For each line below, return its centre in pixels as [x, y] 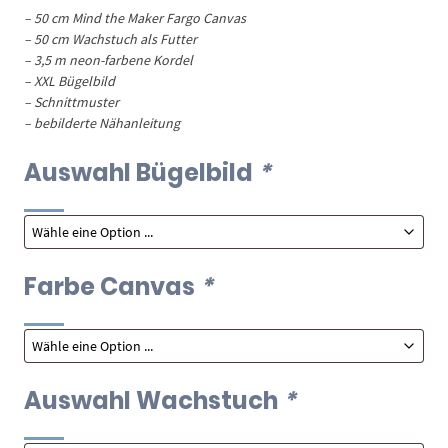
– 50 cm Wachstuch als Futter [111, 38]
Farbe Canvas [112, 286]
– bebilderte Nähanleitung [102, 122]
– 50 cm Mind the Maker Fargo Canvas [135, 17]
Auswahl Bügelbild [141, 172]
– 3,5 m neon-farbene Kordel [109, 59]
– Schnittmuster [72, 101]
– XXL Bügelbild [70, 80]
